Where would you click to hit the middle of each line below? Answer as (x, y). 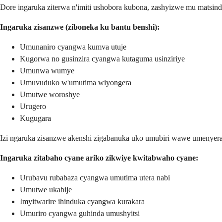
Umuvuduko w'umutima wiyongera (76, 83)
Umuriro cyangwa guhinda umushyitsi (80, 214)
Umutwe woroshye (50, 95)
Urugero (33, 107)
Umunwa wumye (47, 71)
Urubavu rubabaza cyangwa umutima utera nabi (95, 178)
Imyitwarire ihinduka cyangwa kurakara (82, 202)
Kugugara (35, 118)
